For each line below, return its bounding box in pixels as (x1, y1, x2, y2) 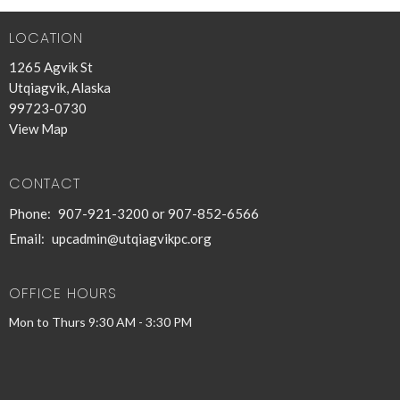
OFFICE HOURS (9, 282, 117, 304)
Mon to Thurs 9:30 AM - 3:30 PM (9, 314, 192, 329)
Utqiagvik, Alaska (9, 79, 111, 96)
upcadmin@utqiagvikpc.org (52, 229, 212, 246)
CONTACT (9, 173, 80, 194)
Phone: (9, 204, 54, 221)
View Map (9, 121, 68, 137)
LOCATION (9, 27, 83, 48)
